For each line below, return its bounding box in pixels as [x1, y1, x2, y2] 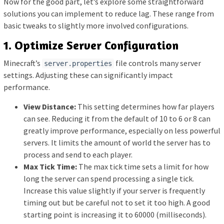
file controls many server [114, 58, 201, 68]
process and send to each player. [23, 149, 132, 160]
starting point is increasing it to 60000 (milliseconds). [23, 209, 206, 220]
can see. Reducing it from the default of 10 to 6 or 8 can [23, 113, 210, 124]
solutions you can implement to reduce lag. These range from [3, 8, 214, 19]
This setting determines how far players [76, 101, 214, 112]
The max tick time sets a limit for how [77, 161, 208, 172]
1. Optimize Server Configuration [3, 38, 178, 53]
